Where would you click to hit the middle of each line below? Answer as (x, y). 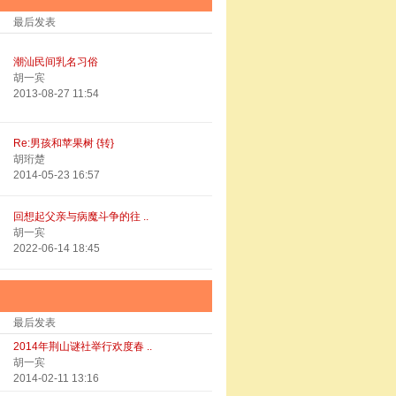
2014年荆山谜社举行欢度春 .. (83, 346)
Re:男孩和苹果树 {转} (64, 143)
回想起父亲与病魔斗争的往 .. (81, 217)
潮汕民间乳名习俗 (56, 62)
